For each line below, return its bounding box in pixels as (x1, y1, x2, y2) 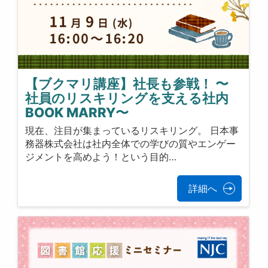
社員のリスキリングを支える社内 (25, 90, 229, 106)
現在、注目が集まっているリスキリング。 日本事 (25, 124, 239, 137)
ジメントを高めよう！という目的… (25, 151, 177, 163)
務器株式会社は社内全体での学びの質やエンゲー (25, 138, 236, 150)
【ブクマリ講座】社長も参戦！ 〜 (25, 75, 229, 92)
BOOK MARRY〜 (25, 104, 129, 120)
